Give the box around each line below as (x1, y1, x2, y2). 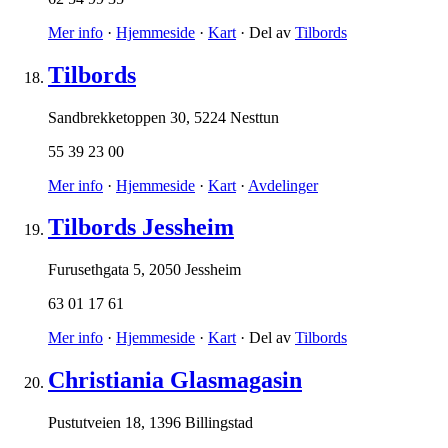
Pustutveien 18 (48, 414, 141, 432)
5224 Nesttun (194, 108, 279, 126)
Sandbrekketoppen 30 (48, 108, 186, 126)
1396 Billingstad (149, 414, 253, 432)
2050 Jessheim (149, 261, 241, 279)
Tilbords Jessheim (48, 214, 234, 241)
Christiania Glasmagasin (48, 367, 302, 394)
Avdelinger (248, 176, 318, 194)
